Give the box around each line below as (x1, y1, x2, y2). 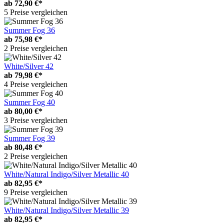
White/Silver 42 (4, 61, 53, 70)
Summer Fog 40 (4, 97, 55, 106)
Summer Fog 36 (4, 25, 55, 34)
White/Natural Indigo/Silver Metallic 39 (4, 205, 129, 214)
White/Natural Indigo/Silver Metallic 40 (4, 169, 129, 178)
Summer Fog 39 (4, 133, 55, 142)
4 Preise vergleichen (4, 79, 67, 88)
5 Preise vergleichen (4, 7, 67, 16)
